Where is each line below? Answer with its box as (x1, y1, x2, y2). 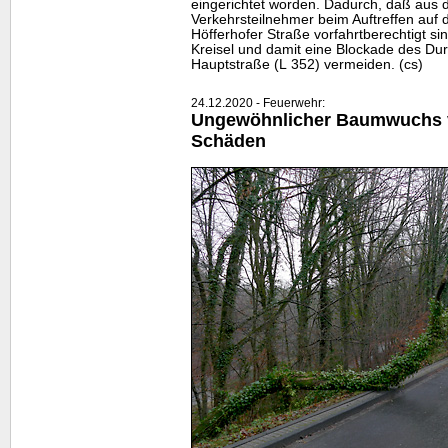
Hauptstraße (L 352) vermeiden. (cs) (191, 56, 423, 72)
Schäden (191, 130, 266, 151)
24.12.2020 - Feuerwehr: (191, 95, 325, 110)
